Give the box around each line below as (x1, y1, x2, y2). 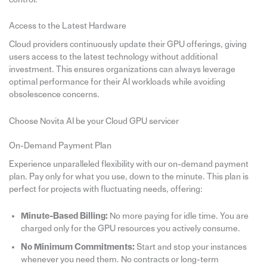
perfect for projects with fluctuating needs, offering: (8, 185, 203, 194)
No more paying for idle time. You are (107, 211, 249, 221)
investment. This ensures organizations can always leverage (8, 65, 235, 74)
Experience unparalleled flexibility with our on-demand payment (8, 160, 249, 169)
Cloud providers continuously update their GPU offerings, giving (8, 40, 247, 49)
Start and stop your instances (134, 242, 247, 252)
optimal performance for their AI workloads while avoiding (8, 77, 225, 87)
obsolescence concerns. (8, 90, 100, 100)
